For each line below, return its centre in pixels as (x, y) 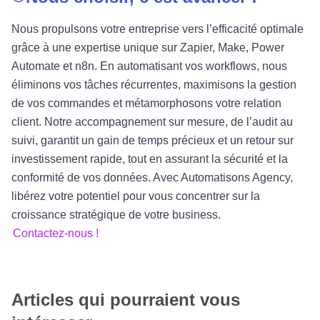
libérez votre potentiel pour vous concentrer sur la (136, 196)
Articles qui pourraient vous (126, 299)
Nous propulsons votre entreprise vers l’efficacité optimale (157, 29)
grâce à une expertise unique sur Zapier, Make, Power (148, 47)
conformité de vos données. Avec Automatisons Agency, (152, 177)
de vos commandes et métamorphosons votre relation (146, 103)
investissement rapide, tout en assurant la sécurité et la (150, 159)
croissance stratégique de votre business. (116, 214)
